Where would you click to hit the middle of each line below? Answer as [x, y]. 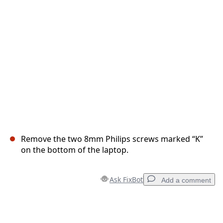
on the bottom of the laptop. [75, 150]
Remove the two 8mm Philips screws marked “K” [112, 139]
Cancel [132, 24]
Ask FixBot [126, 180]
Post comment [175, 24]
